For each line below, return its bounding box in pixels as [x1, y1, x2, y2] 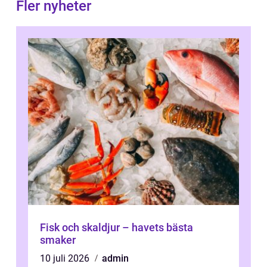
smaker [40, 234, 76, 247]
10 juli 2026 [40, 253, 92, 265]
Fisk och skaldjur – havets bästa [40, 221, 193, 234]
